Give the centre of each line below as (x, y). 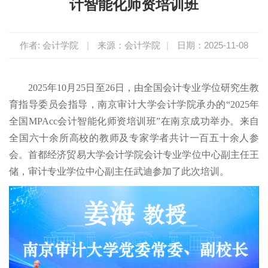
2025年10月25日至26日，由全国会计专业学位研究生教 (144, 87)
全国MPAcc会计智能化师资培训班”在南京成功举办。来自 (134, 121)
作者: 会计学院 (50, 45)
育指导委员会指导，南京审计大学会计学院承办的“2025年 (134, 104)
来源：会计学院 (129, 45)
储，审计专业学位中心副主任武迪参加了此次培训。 (119, 171)
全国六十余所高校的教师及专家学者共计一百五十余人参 (134, 138)
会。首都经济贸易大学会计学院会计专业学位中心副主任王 (134, 154)
